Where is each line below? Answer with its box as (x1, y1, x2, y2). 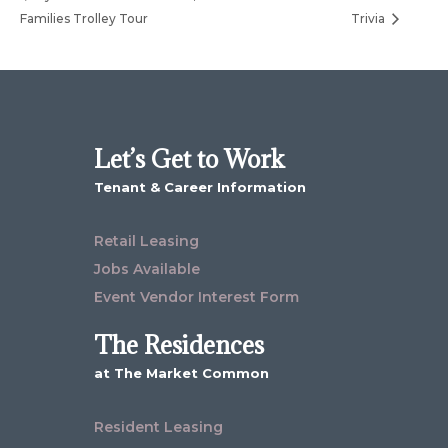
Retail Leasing (94, 232, 200, 251)
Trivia (351, 11, 389, 27)
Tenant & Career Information (94, 179, 307, 196)
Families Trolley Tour (20, 11, 148, 27)
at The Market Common (94, 365, 270, 382)
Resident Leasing (94, 418, 224, 437)
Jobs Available (94, 260, 201, 279)
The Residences (94, 329, 265, 362)
